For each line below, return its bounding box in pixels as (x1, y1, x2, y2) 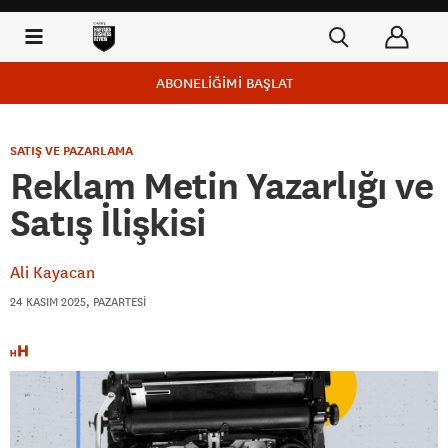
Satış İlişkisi (10, 200, 206, 246)
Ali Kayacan (10, 262, 95, 282)
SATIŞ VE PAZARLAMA (10, 143, 133, 159)
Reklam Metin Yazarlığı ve (10, 163, 433, 209)
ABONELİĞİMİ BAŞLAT (155, 74, 293, 92)
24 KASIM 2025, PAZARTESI (10, 294, 146, 309)
